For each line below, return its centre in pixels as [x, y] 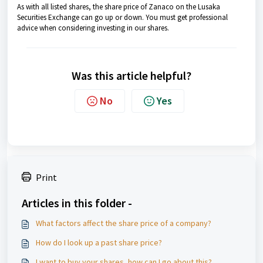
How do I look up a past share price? [99, 242]
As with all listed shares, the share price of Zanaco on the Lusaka [119, 7]
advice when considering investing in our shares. [93, 28]
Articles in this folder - [77, 203]
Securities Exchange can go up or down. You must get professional [122, 17]
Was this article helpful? [131, 75]
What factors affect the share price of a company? [124, 223]
